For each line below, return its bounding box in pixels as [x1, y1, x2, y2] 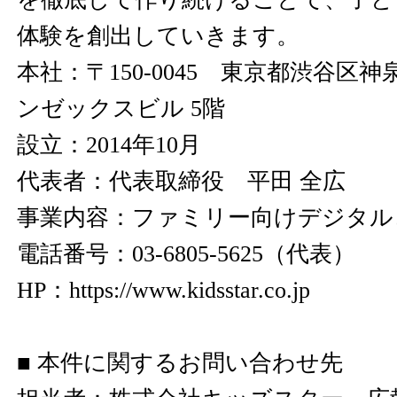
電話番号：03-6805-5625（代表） [17, 241, 355, 267]
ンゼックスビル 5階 [17, 96, 225, 121]
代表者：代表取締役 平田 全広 [17, 168, 346, 194]
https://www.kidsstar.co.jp [69, 277, 310, 303]
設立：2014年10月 [17, 132, 201, 158]
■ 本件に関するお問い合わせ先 [17, 350, 343, 376]
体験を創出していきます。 [17, 23, 300, 49]
